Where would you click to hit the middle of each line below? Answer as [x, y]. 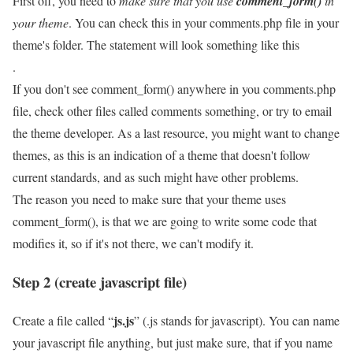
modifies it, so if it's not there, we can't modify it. [133, 243]
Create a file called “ [63, 320]
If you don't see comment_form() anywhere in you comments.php [174, 89]
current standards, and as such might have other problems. [156, 177]
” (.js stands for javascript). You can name [237, 320]
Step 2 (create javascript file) [100, 281]
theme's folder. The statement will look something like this [156, 45]
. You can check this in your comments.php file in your [204, 23]
